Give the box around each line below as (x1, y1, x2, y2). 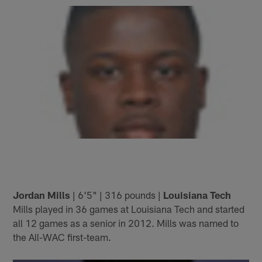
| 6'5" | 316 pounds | (70, 189, 164, 201)
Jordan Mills (13, 189, 71, 201)
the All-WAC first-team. (13, 231, 112, 243)
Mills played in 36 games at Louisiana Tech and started (13, 203, 245, 215)
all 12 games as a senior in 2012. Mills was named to (13, 217, 239, 229)
